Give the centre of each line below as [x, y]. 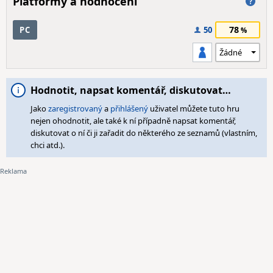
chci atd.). [48, 145]
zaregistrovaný [75, 108]
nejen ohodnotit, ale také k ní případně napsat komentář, [133, 121]
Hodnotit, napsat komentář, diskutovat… [131, 90]
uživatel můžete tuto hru [194, 108]
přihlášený [129, 108]
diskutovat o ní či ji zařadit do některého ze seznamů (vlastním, [144, 133]
